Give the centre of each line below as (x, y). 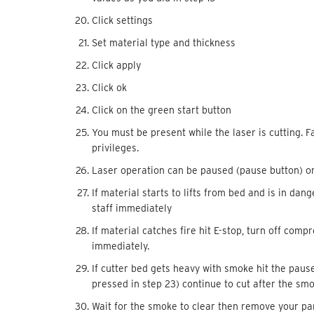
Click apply (116, 65)
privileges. (115, 148)
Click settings (122, 20)
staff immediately (131, 208)
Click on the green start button (161, 110)
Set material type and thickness (163, 42)
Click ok (109, 87)
